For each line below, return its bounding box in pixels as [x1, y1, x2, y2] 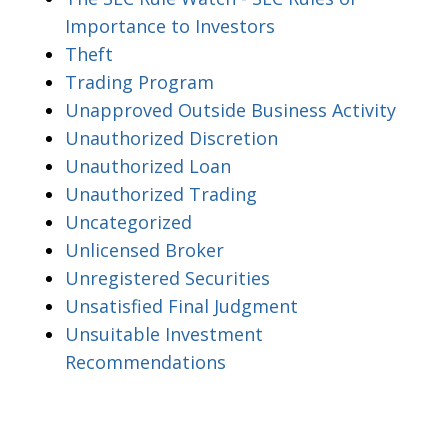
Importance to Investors [65, 13, 275, 38]
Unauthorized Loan [65, 153, 231, 178]
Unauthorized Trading [65, 181, 257, 206]
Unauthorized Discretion [65, 125, 278, 150]
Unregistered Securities [65, 265, 270, 290]
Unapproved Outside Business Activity [65, 97, 396, 122]
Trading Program [65, 69, 214, 94]
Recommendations [65, 349, 226, 374]
